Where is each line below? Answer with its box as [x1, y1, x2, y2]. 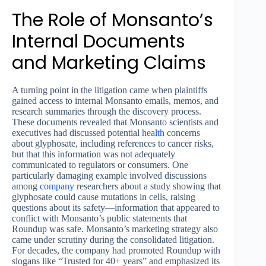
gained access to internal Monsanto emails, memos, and [12, 96, 218, 106]
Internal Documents [12, 29, 185, 55]
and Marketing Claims [12, 50, 206, 76]
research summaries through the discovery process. [12, 106, 201, 117]
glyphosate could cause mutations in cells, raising [12, 192, 195, 202]
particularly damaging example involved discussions [12, 170, 207, 181]
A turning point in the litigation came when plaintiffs [12, 85, 207, 96]
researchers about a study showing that [74, 181, 221, 192]
